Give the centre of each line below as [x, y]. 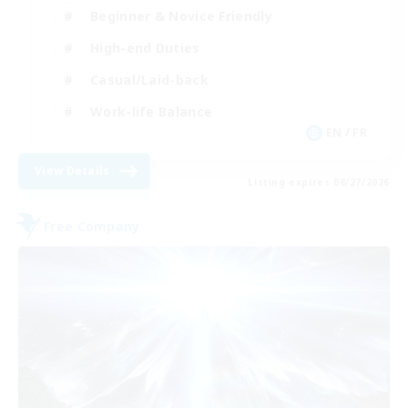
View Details [72, 171]
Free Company [92, 226]
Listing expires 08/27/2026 [319, 183]
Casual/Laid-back [149, 79]
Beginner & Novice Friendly [181, 15]
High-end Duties [145, 47]
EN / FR [346, 133]
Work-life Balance [152, 111]
